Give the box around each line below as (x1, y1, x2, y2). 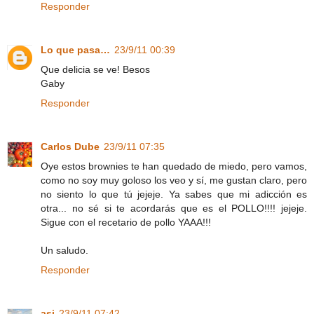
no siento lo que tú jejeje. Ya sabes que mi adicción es (41, 189, 307, 200)
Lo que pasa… (41, 44, 110, 56)
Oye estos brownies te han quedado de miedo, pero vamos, (41, 161, 307, 172)
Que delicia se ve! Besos (41, 64, 150, 76)
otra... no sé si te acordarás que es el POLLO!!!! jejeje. (41, 203, 307, 214)
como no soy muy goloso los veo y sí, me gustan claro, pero (41, 175, 307, 186)
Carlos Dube (41, 141, 100, 153)
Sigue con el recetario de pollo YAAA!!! (41, 217, 211, 228)
